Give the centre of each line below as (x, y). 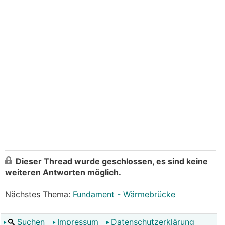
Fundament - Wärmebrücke (124, 194)
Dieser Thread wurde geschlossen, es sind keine (112, 161)
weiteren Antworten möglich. (63, 172)
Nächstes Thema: (39, 194)
